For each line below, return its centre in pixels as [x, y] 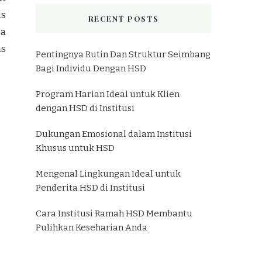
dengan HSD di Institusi [85, 108]
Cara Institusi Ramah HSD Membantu [114, 213]
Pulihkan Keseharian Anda [92, 227]
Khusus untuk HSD [75, 148]
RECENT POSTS [123, 18]
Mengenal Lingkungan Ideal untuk [108, 173]
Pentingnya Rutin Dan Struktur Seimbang [123, 54]
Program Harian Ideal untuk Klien [108, 94]
